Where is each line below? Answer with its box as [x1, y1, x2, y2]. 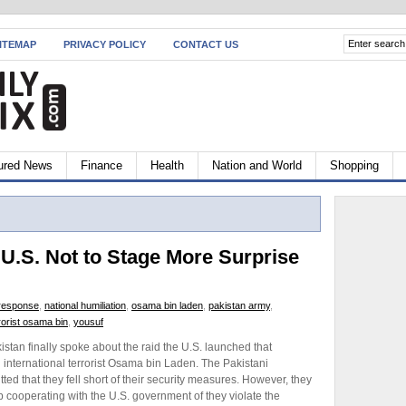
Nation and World [212, 159, 302, 172]
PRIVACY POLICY [63, 39, 146, 50]
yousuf [73, 316, 103, 327]
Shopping [330, 159, 379, 172]
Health [150, 159, 184, 172]
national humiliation [44, 300, 126, 311]
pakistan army [208, 300, 270, 311]
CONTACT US [173, 39, 238, 50]
